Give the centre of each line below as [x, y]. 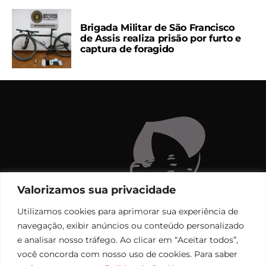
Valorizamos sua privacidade [96, 190]
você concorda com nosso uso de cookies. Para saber [127, 254]
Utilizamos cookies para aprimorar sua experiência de [128, 211]
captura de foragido [127, 49]
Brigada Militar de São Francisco [157, 28]
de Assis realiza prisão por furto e [161, 39]
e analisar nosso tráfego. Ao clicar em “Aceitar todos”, [128, 240]
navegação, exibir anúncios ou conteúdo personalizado [131, 225]
